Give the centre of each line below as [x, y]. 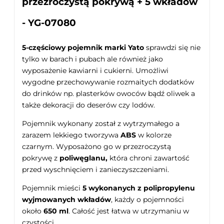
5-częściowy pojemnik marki [74, 47]
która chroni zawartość [148, 158]
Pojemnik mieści [52, 188]
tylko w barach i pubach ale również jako [92, 59]
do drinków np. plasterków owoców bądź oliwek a [108, 93]
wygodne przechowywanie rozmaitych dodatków [108, 82]
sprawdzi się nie [172, 47]
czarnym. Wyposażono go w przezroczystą [96, 146]
